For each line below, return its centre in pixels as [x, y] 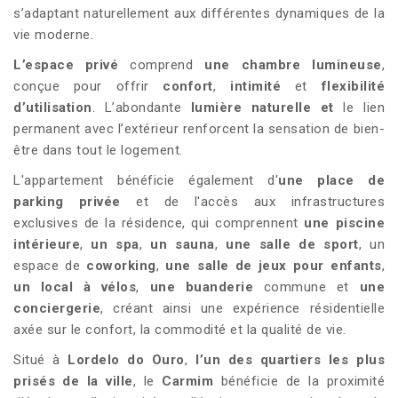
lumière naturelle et [267, 108]
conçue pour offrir [88, 87]
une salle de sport [292, 245]
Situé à [41, 360]
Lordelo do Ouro [126, 360]
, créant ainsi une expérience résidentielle [243, 309]
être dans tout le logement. [98, 151]
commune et [306, 287]
